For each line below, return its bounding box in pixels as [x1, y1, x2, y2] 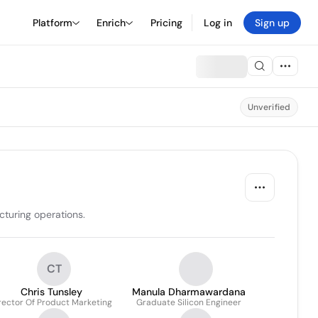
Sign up [255, 16, 290, 29]
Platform [33, 16, 72, 29]
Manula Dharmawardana [132, 285, 246, 298]
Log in [204, 16, 232, 29]
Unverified [247, 102, 290, 113]
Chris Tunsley [20, 285, 82, 298]
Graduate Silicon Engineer [136, 297, 241, 308]
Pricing [150, 16, 182, 29]
